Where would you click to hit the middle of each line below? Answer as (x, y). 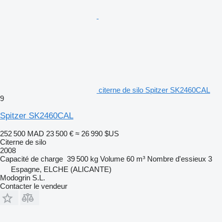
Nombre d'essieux (177, 159)
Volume (112, 159)
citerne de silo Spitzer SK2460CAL (154, 90)
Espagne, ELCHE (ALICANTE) (61, 169)
